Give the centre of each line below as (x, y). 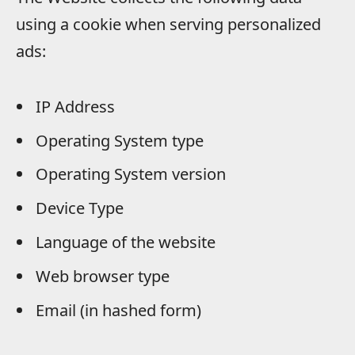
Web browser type (103, 276)
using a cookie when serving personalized (168, 24)
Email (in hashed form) (118, 310)
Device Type (80, 208)
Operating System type (120, 140)
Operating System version (131, 174)
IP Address (75, 106)
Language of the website (126, 242)
